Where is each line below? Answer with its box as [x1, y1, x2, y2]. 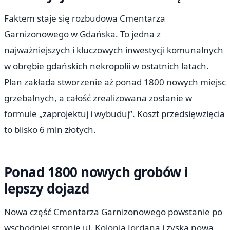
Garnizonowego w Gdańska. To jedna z [4, 28, 161, 40]
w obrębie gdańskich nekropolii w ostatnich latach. [4, 60, 209, 72]
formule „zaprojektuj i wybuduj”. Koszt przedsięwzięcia [4, 107, 225, 120]
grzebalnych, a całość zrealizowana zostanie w [4, 91, 192, 104]
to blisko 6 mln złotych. [4, 123, 96, 136]
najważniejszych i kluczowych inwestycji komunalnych [4, 44, 223, 56]
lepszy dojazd [4, 179, 89, 198]
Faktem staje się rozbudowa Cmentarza [4, 12, 165, 24]
